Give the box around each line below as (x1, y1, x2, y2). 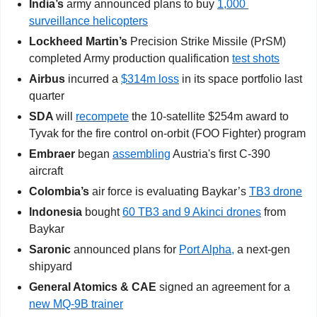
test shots (232, 52, 279, 64)
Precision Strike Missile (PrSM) (127, 35, 286, 47)
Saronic (29, 243, 71, 255)
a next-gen (234, 243, 290, 255)
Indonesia (29, 205, 82, 218)
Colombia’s (29, 185, 89, 197)
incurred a (68, 72, 121, 85)
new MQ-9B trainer (29, 297, 123, 310)
